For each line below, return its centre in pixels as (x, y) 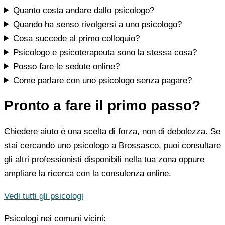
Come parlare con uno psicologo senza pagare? (103, 80)
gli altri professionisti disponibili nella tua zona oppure (104, 160)
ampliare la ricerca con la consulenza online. (88, 174)
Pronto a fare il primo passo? (102, 106)
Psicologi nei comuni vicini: (55, 219)
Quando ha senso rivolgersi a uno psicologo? (98, 24)
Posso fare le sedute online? (67, 66)
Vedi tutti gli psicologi (44, 196)
